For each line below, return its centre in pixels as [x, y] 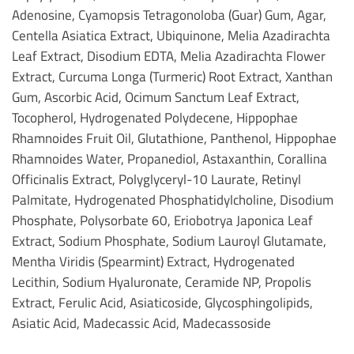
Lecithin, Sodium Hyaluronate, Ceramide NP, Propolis [162, 282]
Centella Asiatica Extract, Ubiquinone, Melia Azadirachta [171, 36]
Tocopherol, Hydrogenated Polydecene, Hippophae [155, 118]
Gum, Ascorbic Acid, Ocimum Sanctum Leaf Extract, [156, 97]
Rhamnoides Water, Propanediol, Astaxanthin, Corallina [169, 159]
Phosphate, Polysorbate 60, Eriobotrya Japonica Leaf [162, 220]
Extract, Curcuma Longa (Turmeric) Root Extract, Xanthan [172, 77]
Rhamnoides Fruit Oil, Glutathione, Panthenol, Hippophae [174, 138]
